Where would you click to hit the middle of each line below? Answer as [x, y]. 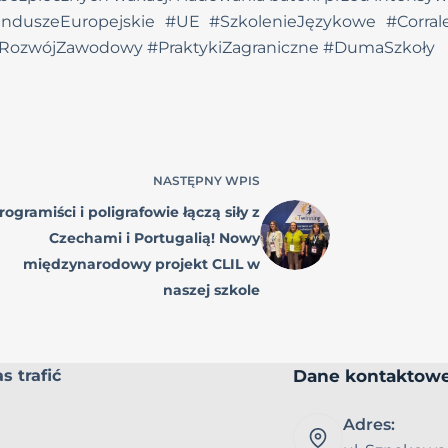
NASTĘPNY [188, 181]
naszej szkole [211, 290]
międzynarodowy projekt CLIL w [141, 264]
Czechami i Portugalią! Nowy [154, 238]
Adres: [369, 424]
